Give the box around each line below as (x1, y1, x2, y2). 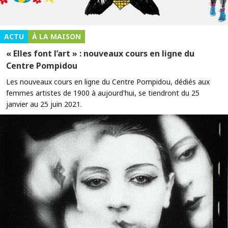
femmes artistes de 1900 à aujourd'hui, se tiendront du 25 (6, 88, 199, 98)
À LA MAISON (32, 31, 81, 41)
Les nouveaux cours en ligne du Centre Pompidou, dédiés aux (6, 76, 210, 87)
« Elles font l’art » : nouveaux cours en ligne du (6, 47, 194, 59)
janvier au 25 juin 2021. (6, 99, 82, 109)
